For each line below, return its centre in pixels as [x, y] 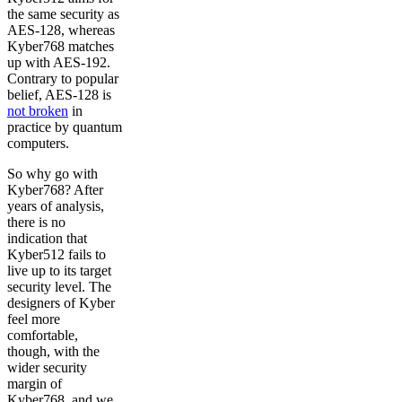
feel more [34, 319]
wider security [47, 367]
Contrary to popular [63, 78]
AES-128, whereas [61, 30]
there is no [36, 222]
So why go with [52, 173]
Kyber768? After [55, 189]
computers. [38, 143]
